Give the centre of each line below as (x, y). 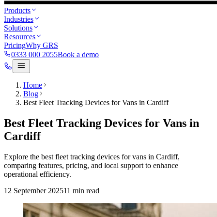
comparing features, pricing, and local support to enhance (91, 165)
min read (85, 190)
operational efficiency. (38, 174)
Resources (20, 37)
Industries (19, 19)
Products (17, 10)
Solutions (18, 28)
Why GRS (42, 45)
